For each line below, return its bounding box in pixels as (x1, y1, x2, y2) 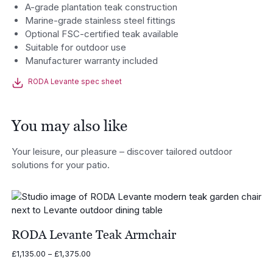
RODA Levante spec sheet (28, 77, 122, 87)
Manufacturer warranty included (25, 55, 158, 67)
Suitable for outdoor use (25, 41, 127, 54)
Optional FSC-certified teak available (25, 28, 179, 40)
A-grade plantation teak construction (25, 1, 178, 13)
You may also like (11, 117, 127, 135)
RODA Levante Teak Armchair (11, 227, 176, 241)
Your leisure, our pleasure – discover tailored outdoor (11, 145, 232, 157)
